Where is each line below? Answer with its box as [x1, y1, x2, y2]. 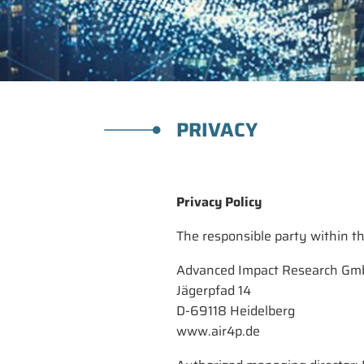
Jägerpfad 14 [176, 280, 251, 301]
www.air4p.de [176, 321, 260, 341]
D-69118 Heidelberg [176, 301, 295, 321]
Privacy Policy [176, 192, 262, 212]
